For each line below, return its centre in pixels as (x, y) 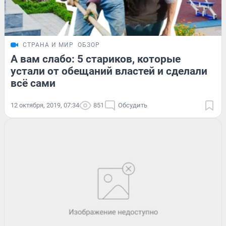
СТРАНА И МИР (48, 45)
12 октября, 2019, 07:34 (45, 105)
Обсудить (133, 105)
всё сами (33, 83)
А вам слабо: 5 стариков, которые (96, 59)
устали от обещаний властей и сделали (109, 71)
